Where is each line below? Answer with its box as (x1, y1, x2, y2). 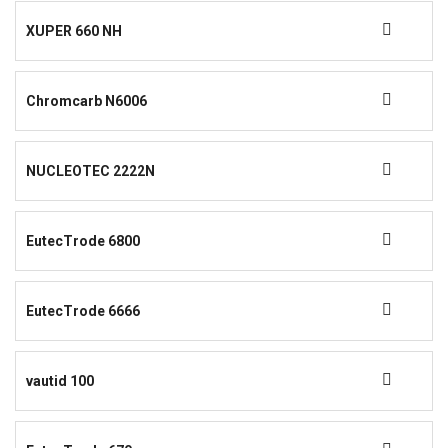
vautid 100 (26, 373, 94, 389)
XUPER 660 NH (26, 23, 122, 39)
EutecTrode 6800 (26, 233, 140, 249)
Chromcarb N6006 (26, 93, 147, 109)
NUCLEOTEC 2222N (26, 163, 155, 179)
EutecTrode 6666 (26, 303, 140, 319)
